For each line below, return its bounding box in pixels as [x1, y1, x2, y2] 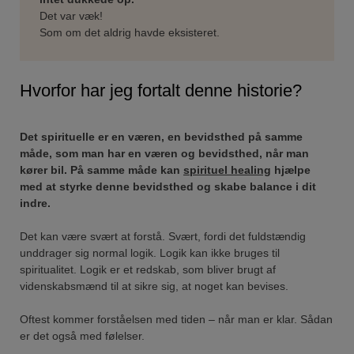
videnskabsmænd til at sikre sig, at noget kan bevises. [20, 279, 288, 292]
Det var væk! [40, 9, 103, 22]
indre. [20, 196, 51, 209]
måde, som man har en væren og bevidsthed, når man [20, 146, 309, 160]
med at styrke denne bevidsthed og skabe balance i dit [20, 179, 316, 193]
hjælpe [271, 163, 311, 176]
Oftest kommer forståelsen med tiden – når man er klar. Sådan [20, 312, 333, 326]
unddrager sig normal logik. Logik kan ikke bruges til [20, 246, 280, 259]
